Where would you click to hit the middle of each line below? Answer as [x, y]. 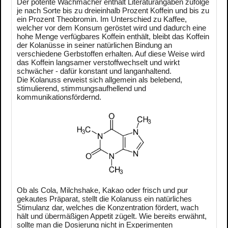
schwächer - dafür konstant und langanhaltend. [95, 71]
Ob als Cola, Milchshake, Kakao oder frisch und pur [102, 190]
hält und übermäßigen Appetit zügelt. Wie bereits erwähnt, [112, 216]
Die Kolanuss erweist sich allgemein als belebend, [99, 80]
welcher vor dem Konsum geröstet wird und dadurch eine [111, 28]
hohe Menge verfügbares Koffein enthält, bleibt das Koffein [113, 37]
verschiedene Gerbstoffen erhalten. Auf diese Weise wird [111, 54]
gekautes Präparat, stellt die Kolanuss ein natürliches [104, 199]
